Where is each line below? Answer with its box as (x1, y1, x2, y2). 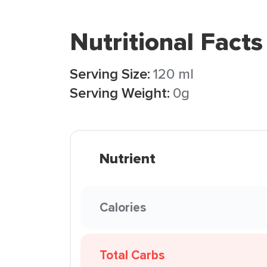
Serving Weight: (70, 82, 170, 103)
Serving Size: (70, 63, 150, 84)
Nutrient (100, 148, 156, 169)
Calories (100, 198, 146, 216)
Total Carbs (100, 246, 164, 264)
